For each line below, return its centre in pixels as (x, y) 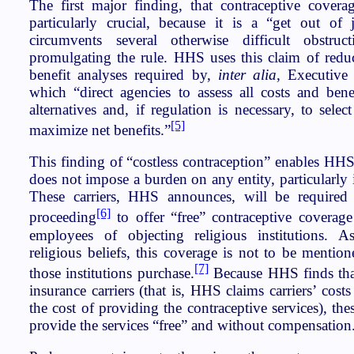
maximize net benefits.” (100, 130)
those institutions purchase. (112, 273)
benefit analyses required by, (124, 74)
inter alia (247, 74)
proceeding (63, 217)
